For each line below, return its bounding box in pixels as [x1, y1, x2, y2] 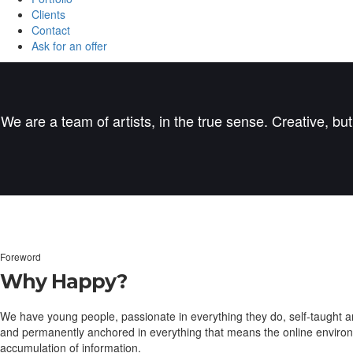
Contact [32, 22, 70, 39]
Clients [32, 6, 65, 23]
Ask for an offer [32, 38, 107, 54]
